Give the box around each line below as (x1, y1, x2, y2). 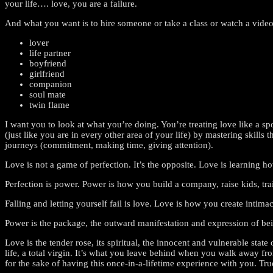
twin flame (29, 99, 69, 110)
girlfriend (29, 68, 65, 79)
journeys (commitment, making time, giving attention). (5, 140, 213, 150)
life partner (29, 48, 71, 58)
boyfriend (29, 58, 66, 68)
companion (29, 79, 72, 89)
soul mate (29, 89, 66, 99)
